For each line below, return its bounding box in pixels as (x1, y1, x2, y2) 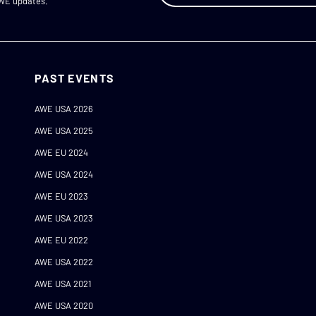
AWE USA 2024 (35, 169, 93, 181)
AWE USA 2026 (35, 103, 93, 115)
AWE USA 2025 (35, 125, 93, 137)
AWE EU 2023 (35, 190, 88, 202)
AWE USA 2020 (35, 300, 93, 312)
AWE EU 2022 (35, 234, 88, 246)
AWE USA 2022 (35, 256, 93, 268)
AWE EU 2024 (35, 147, 88, 159)
